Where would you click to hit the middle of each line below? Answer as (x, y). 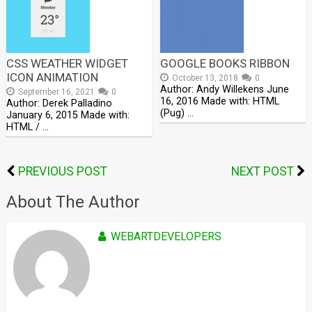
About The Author (73, 202)
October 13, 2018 (205, 78)
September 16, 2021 (56, 92)
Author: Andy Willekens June (225, 89)
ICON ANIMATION (52, 77)
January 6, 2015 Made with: (68, 115)
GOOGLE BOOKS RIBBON (225, 63)
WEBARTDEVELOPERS (166, 236)
